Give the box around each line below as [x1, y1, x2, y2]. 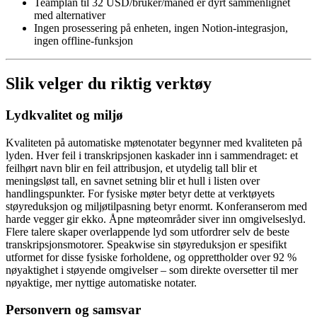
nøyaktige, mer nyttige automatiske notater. [6, 276, 197, 289]
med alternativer [34, 9, 105, 22]
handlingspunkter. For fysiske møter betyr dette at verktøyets [6, 187, 275, 200]
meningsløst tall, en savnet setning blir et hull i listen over [6, 174, 260, 187]
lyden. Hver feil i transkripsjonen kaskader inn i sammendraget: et [6, 149, 298, 161]
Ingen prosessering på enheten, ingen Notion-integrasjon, [34, 22, 288, 35]
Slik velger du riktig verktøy [6, 74, 212, 93]
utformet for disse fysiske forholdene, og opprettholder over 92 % [6, 250, 296, 263]
